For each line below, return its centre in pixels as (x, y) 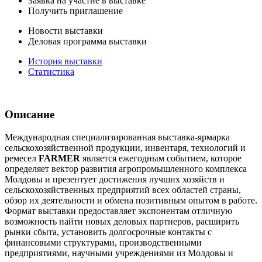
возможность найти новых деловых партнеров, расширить (122, 221)
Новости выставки (65, 31)
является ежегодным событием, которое (161, 158)
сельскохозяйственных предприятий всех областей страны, (123, 189)
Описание (30, 115)
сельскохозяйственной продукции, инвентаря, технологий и (125, 147)
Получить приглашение (75, 11)
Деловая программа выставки (87, 42)
